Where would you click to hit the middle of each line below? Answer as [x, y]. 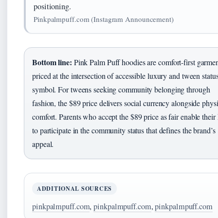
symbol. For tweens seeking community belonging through [121, 90]
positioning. [52, 7]
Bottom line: [52, 62]
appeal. [43, 144]
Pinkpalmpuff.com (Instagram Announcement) [104, 19]
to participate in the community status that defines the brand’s [124, 130]
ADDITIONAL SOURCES [74, 189]
